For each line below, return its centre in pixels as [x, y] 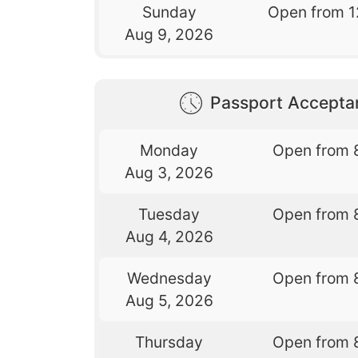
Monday [169, 150]
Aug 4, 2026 [169, 236]
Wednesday [169, 278]
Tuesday [169, 214]
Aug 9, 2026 [169, 35]
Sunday [169, 12]
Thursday [169, 342]
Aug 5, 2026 [169, 300]
